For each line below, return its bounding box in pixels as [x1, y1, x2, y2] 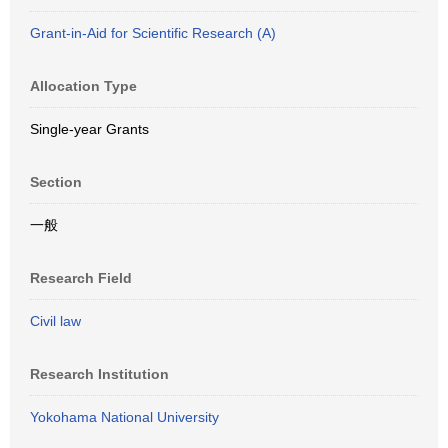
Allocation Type [30, 78, 137, 94]
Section [30, 174, 82, 190]
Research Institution [30, 366, 169, 382]
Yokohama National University [30, 409, 219, 425]
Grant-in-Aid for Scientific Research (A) [30, 25, 276, 41]
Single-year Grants [30, 121, 149, 137]
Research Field [30, 270, 132, 286]
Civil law [30, 313, 81, 329]
